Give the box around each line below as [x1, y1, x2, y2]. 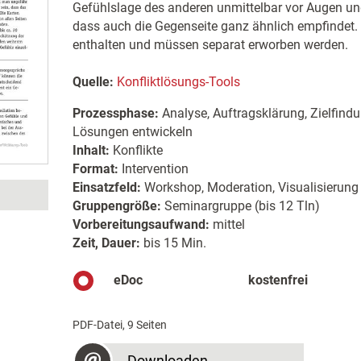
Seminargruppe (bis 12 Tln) [160, 198, 320, 214]
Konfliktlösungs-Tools [116, 74, 240, 89]
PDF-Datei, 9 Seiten [72, 318, 167, 331]
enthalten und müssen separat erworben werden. [72, 37, 348, 52]
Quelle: [72, 74, 114, 89]
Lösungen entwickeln [72, 124, 193, 139]
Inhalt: [72, 143, 110, 158]
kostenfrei [248, 272, 309, 288]
